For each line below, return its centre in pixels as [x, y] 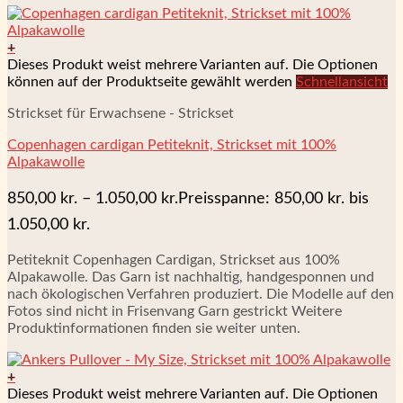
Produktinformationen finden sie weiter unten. [154, 329]
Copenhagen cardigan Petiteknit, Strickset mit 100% [172, 145]
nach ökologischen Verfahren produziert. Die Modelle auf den [201, 295]
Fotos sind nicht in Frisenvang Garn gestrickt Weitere [175, 312]
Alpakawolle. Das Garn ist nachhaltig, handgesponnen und [191, 278]
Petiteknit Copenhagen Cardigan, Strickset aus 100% [174, 260]
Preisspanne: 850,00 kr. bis [273, 199]
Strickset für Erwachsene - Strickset [121, 114]
